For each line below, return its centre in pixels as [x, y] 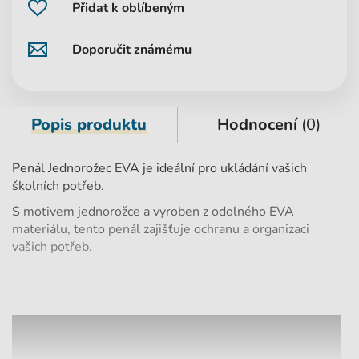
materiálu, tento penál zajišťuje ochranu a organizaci [161, 230]
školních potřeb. [58, 186]
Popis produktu [89, 125]
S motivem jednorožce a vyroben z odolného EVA [153, 212]
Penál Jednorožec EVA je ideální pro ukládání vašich [159, 169]
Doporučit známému [132, 50]
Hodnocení [259, 125]
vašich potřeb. [52, 247]
